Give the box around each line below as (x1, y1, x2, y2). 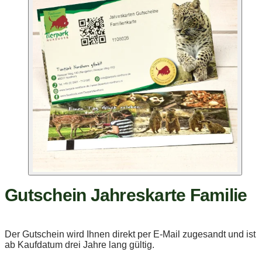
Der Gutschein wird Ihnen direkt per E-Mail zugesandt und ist (5, 229, 256, 239)
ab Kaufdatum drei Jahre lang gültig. (5, 240, 154, 250)
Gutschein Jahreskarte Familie (5, 185, 247, 205)
